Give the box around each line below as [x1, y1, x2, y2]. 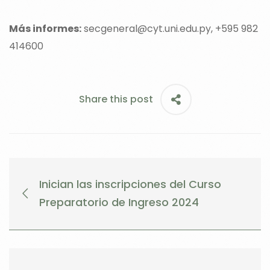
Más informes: [9, 21, 81, 36]
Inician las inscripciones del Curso [39, 177, 221, 192]
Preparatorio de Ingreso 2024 [39, 195, 199, 210]
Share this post [78, 92, 153, 106]
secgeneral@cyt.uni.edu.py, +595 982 [81, 21, 258, 36]
